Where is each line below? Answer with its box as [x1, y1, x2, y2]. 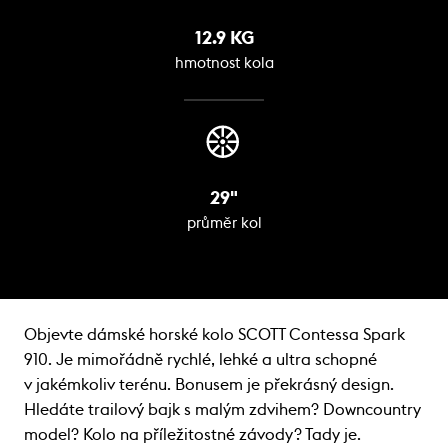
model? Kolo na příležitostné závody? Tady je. [24, 426, 361, 443]
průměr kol [186, 215, 262, 231]
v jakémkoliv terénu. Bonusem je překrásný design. [24, 376, 394, 393]
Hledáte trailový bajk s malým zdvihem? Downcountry [24, 401, 421, 418]
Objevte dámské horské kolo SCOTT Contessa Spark [24, 326, 405, 343]
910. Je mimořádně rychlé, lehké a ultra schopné [24, 351, 377, 368]
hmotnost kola [174, 55, 274, 71]
